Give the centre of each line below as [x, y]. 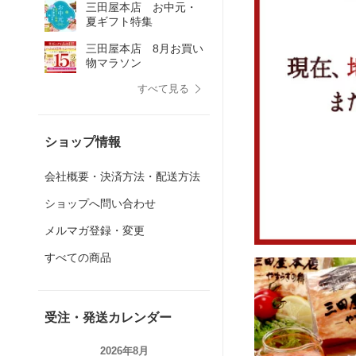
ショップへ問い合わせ [100, 203]
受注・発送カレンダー [108, 317]
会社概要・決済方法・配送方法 [122, 176]
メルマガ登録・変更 [95, 230]
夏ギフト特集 [119, 21]
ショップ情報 [83, 142]
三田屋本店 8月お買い [145, 48]
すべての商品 [78, 257]
